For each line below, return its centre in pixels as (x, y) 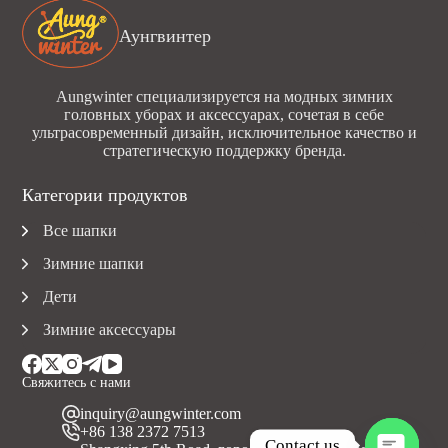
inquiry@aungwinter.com (161, 413)
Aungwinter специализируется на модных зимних (224, 96)
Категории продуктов (105, 194)
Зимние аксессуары (110, 329)
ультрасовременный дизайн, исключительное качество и (224, 132)
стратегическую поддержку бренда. (224, 150)
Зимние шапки (94, 263)
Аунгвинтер (165, 36)
